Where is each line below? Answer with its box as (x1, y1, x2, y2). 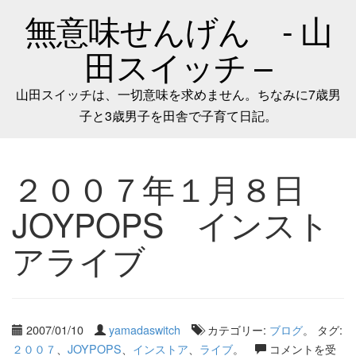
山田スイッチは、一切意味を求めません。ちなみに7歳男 (15, 85, 341, 103)
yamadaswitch (109, 321, 180, 338)
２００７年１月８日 (12, 164, 338, 211)
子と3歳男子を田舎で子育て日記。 (79, 106, 277, 125)
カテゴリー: (204, 321, 269, 338)
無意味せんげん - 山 (24, 6, 332, 53)
